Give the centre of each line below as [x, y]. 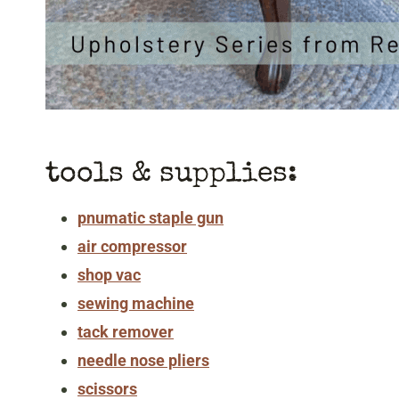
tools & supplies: [171, 175]
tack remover [126, 331]
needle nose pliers [143, 360]
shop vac [109, 274]
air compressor [132, 246]
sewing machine [136, 303]
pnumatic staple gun [151, 217]
